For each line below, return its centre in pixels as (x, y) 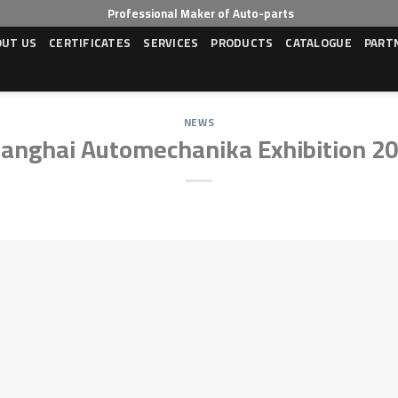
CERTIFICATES (90, 43)
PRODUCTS (242, 43)
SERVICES (171, 43)
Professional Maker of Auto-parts (200, 13)
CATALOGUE (318, 43)
